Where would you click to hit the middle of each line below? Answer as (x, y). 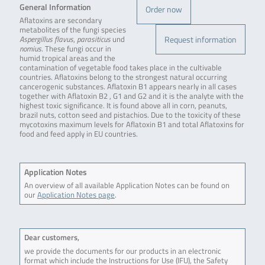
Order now (164, 9)
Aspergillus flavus (46, 40)
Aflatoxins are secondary (60, 21)
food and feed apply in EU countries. (78, 134)
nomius (30, 49)
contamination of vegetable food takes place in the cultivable (120, 68)
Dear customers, (51, 238)
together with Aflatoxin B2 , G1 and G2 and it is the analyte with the (131, 96)
